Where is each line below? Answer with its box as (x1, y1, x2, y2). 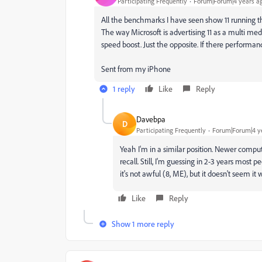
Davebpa (136, 113, 166, 124)
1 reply (113, 84, 135, 94)
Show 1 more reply (112, 219, 174, 229)
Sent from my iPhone (101, 64, 171, 74)
